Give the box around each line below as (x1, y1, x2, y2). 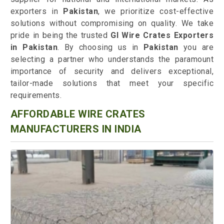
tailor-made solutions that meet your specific (10, 78, 214, 88)
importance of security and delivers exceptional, (10, 66, 214, 76)
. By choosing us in (57, 42, 143, 52)
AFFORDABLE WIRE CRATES (10, 108, 145, 120)
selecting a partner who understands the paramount (10, 54, 214, 64)
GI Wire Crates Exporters (110, 30, 214, 40)
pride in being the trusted (10, 30, 111, 40)
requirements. (10, 90, 62, 100)
